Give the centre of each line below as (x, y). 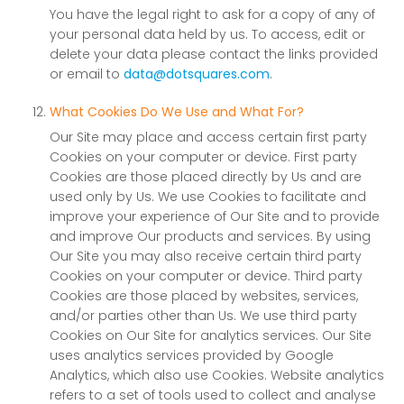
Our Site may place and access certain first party (208, 137)
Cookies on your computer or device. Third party (206, 276)
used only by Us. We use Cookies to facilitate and (208, 197)
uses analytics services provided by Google (192, 355)
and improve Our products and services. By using (210, 236)
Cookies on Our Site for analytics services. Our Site (211, 335)
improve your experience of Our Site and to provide (215, 216)
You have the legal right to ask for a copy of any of (212, 14)
